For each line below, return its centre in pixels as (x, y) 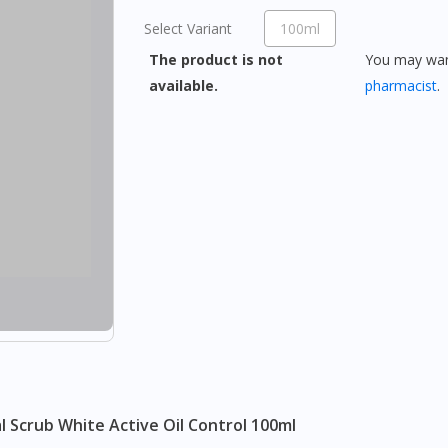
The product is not (216, 59)
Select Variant (188, 28)
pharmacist (400, 85)
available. (185, 85)
